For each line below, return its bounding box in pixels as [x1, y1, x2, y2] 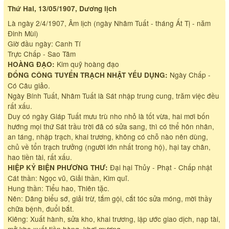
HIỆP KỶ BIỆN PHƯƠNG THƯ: [7, 163, 108, 173]
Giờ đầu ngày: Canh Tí [7, 38, 81, 49]
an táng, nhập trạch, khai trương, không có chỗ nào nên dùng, [7, 131, 208, 142]
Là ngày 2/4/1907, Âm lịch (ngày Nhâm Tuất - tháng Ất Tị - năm [7, 18, 211, 29]
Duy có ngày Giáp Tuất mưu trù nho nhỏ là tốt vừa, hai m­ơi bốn [7, 111, 210, 122]
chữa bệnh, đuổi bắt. [7, 203, 74, 214]
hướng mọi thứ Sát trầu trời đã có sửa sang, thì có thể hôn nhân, [7, 121, 214, 132]
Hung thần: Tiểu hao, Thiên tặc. [7, 183, 109, 194]
